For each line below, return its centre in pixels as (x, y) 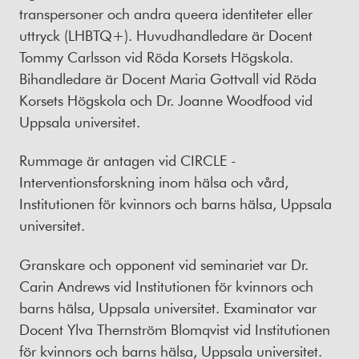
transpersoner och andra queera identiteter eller (166, 13)
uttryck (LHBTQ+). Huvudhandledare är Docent (166, 35)
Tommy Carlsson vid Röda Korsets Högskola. (156, 56)
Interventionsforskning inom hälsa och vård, (154, 182)
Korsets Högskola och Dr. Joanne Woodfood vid (166, 100)
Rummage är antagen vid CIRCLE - (128, 161)
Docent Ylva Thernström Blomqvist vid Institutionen (175, 329)
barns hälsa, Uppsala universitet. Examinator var (168, 307)
